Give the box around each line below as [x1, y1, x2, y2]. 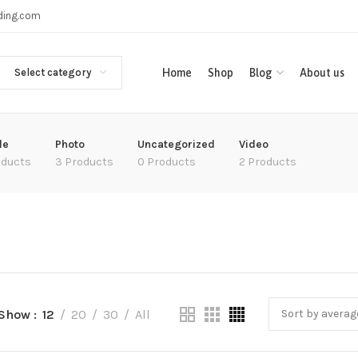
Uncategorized [137, 137, 215, 151]
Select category [14, 66, 91, 78]
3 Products [55, 155, 113, 169]
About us [299, 66, 344, 79]
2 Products [239, 155, 296, 169]
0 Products [137, 155, 196, 169]
